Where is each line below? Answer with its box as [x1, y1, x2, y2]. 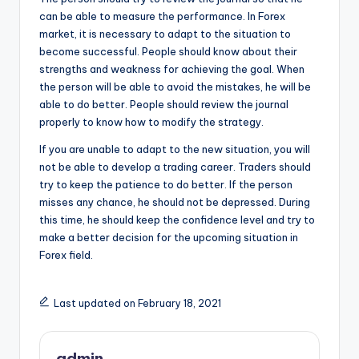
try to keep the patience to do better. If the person [39, 177, 292, 191]
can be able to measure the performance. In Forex [39, 9, 285, 22]
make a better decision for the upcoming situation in [39, 230, 298, 244]
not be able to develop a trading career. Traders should [39, 159, 311, 173]
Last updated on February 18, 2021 [53, 296, 221, 309]
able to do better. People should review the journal [39, 97, 288, 111]
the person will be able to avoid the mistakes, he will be [39, 79, 311, 93]
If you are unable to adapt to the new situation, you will [39, 142, 310, 155]
